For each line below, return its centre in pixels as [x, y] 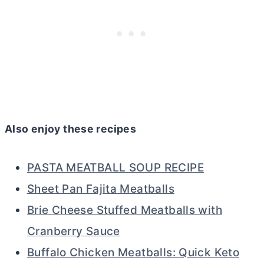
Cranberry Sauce [74, 231]
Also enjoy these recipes [71, 128]
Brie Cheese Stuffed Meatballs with [125, 210]
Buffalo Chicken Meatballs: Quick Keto [133, 252]
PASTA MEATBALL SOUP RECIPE [115, 167]
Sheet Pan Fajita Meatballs [101, 189]
